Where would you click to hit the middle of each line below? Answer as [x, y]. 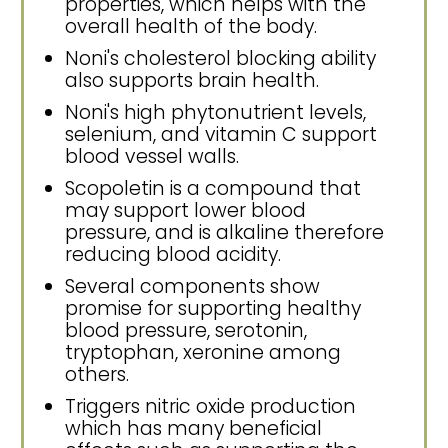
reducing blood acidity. [173, 255]
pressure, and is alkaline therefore [224, 233]
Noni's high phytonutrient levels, [215, 113]
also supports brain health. [192, 81]
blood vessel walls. [152, 157]
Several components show [192, 287]
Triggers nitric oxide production [210, 407]
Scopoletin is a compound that [213, 189]
